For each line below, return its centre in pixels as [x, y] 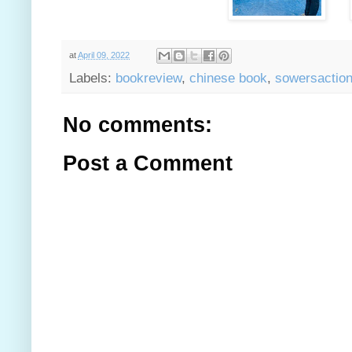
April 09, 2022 [104, 55]
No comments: [137, 125]
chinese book [228, 79]
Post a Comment [148, 164]
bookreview [148, 79]
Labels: [92, 79]
